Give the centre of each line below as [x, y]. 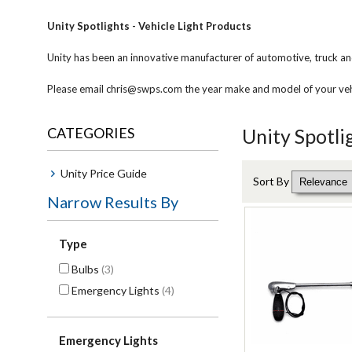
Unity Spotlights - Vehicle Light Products [149, 26]
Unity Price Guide [104, 173]
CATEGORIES [91, 133]
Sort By [272, 181]
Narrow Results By [113, 202]
